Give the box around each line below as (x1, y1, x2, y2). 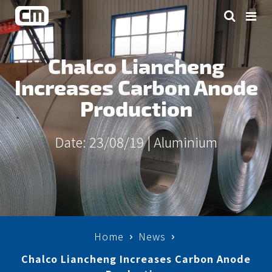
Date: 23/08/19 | (55, 132, 154, 151)
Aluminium (154, 132, 217, 151)
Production (80, 95, 192, 120)
